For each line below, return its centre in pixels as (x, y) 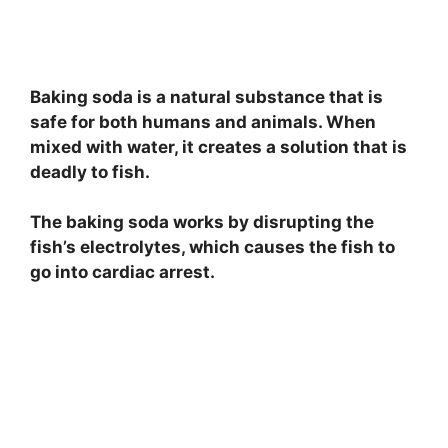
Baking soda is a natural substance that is (206, 96)
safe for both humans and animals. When (203, 121)
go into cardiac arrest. (122, 272)
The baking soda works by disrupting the (202, 222)
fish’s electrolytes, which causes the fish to (212, 247)
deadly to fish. (90, 171)
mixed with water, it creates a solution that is (218, 146)
